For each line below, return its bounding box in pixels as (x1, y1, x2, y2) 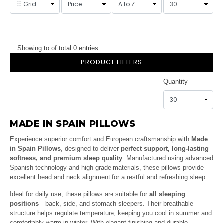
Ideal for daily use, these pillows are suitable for (10, 190, 149, 198)
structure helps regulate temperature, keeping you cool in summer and (10, 209, 212, 217)
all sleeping (149, 190, 185, 198)
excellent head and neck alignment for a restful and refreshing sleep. (10, 173, 207, 181)
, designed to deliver (61, 145, 121, 153)
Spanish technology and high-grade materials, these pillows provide (10, 164, 204, 172)
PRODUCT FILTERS (81, 57, 142, 67)
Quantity (163, 78, 188, 86)
